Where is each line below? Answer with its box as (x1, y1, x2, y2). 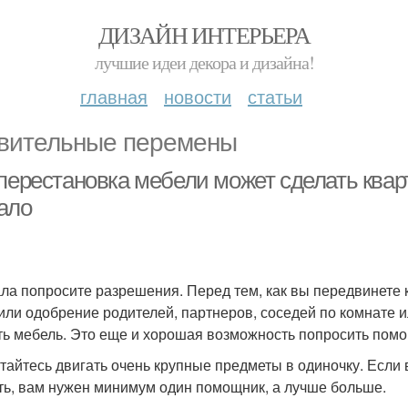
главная (80, 83, 148, 109)
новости (164, 83, 231, 109)
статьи (248, 83, 302, 109)
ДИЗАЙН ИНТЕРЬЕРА (97, 19, 311, 50)
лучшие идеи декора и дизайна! (94, 50, 314, 75)
